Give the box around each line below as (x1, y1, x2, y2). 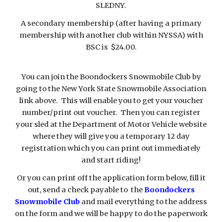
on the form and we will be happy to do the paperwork (14, 209, 208, 218)
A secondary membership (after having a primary (20, 19, 202, 28)
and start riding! (81, 156, 141, 165)
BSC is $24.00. (85, 43, 137, 52)
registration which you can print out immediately (21, 144, 201, 153)
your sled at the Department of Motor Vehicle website (15, 120, 207, 129)
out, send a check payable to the (27, 185, 143, 194)
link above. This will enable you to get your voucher (19, 96, 203, 105)
